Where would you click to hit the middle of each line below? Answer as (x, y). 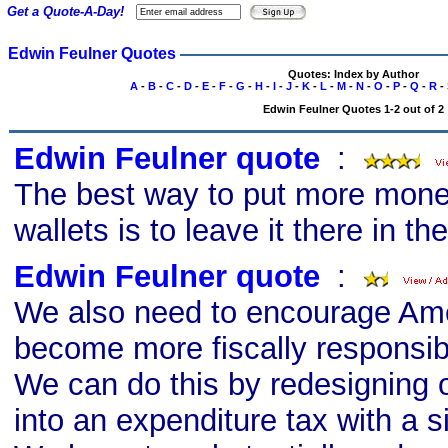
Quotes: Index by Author (353, 74)
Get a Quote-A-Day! (65, 11)
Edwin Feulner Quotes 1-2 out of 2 (353, 108)
